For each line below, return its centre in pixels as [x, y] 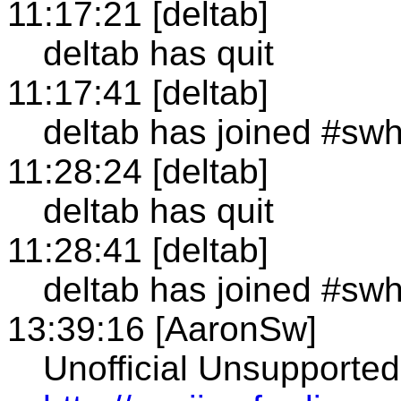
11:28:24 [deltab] [138, 171]
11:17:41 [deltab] [138, 92]
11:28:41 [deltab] [138, 250]
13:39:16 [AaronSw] [162, 328]
